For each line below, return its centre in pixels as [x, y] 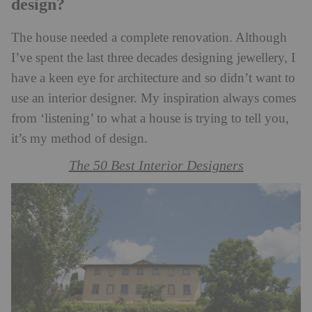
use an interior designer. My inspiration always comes [154, 98]
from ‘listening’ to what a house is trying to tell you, [150, 118]
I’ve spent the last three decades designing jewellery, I [153, 58]
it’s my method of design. [79, 139]
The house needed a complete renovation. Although [149, 38]
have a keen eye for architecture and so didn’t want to [153, 78]
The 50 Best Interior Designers [156, 165]
